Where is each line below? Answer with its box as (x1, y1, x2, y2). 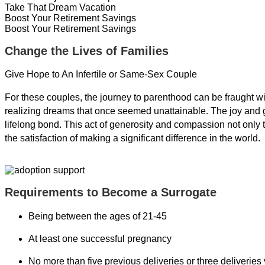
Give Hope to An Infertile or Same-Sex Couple (5, 69, 197, 80)
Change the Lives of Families (5, 44, 169, 57)
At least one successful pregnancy (28, 233, 172, 244)
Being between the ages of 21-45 (28, 211, 167, 221)
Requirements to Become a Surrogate (5, 185, 216, 199)
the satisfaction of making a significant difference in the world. (5, 133, 260, 144)
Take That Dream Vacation (5, 2, 116, 13)
